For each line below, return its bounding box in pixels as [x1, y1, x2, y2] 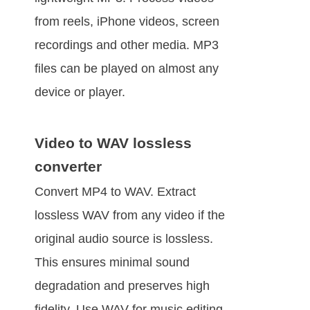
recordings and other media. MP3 [35, 38, 219, 53]
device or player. [35, 85, 125, 100]
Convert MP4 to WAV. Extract [35, 185, 196, 199]
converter [35, 158, 102, 175]
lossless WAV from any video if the [35, 208, 225, 223]
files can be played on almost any [35, 62, 219, 76]
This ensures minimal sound [35, 255, 190, 270]
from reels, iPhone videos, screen [35, 15, 219, 29]
